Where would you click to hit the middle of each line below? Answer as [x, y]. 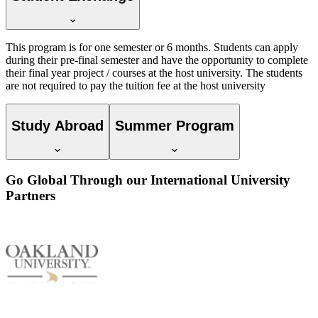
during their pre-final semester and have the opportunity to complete [157, 60]
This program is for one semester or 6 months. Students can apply [152, 48]
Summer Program [175, 125]
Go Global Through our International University [148, 180]
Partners [31, 196]
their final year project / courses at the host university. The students [154, 73]
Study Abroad [57, 125]
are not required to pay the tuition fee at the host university [136, 86]
